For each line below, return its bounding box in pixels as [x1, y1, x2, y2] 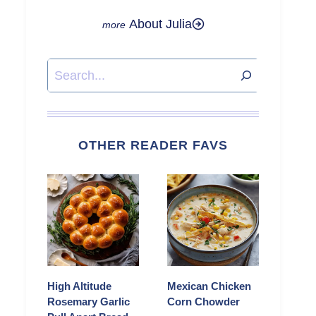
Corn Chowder [167, 296, 240, 308]
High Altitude [47, 280, 111, 293]
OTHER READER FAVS [78, 138, 228, 153]
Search [47, 62, 87, 76]
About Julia [128, 17, 192, 31]
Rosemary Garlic [47, 296, 130, 308]
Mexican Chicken [167, 280, 251, 293]
